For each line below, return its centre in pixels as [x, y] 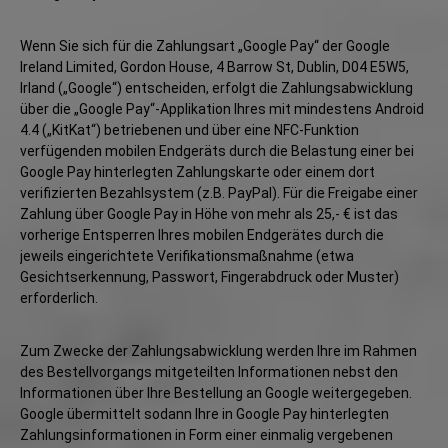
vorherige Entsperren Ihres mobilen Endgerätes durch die [202, 235]
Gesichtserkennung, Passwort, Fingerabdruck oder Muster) [209, 277]
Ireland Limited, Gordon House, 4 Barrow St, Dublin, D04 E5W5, [214, 67]
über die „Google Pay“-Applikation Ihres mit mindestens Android [222, 109]
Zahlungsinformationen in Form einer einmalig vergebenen [206, 435]
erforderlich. [59, 298]
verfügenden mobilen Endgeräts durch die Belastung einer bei [217, 151]
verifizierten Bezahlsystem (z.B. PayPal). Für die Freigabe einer [219, 193]
